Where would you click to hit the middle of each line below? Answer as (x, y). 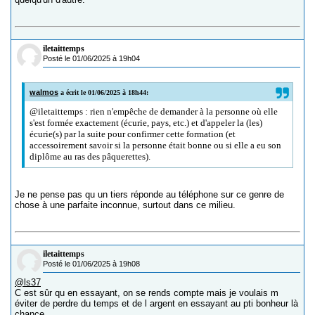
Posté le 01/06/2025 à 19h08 (91, 264)
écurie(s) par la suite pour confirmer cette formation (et (133, 134)
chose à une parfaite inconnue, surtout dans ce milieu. (125, 205)
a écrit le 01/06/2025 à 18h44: (104, 93)
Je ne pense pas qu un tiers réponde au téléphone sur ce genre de (149, 195)
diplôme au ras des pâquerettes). (90, 157)
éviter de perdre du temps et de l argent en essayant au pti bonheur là (156, 304)
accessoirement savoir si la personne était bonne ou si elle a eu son (156, 146)
